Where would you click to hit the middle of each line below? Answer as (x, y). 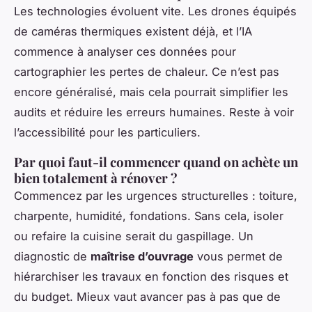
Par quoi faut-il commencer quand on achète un (156, 162)
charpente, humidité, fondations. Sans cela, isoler (149, 216)
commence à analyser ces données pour (125, 52)
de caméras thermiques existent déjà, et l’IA (133, 32)
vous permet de (238, 257)
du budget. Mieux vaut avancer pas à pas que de (147, 297)
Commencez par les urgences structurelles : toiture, (156, 196)
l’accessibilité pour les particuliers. (107, 133)
